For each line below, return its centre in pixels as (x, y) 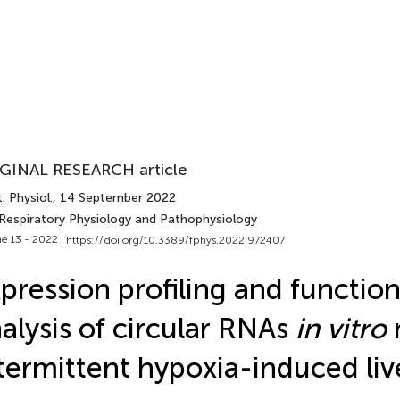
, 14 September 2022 (114, 198)
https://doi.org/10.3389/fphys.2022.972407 (175, 240)
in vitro (341, 328)
